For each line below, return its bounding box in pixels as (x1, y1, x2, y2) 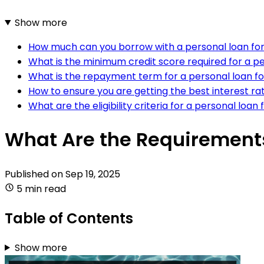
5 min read (16, 181, 66, 196)
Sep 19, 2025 (65, 167, 120, 181)
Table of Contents (5, 208, 133, 228)
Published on (5, 167, 65, 181)
